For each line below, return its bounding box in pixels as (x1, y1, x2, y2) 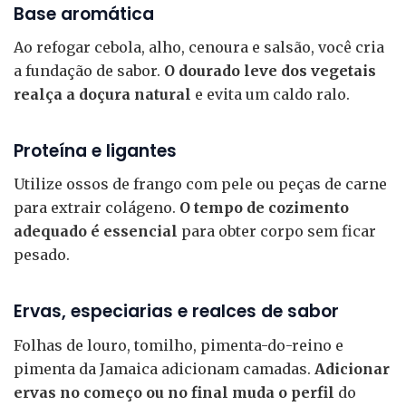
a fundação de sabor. (14, 62, 164, 81)
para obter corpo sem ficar (178, 222, 376, 241)
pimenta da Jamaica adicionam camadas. (14, 359, 314, 378)
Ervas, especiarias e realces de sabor (14, 299, 339, 324)
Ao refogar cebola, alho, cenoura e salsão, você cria (14, 38, 384, 57)
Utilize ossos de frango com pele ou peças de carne (14, 175, 387, 194)
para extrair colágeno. (14, 198, 179, 217)
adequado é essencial (14, 222, 178, 241)
